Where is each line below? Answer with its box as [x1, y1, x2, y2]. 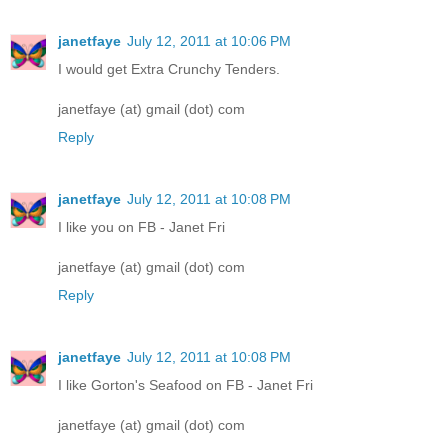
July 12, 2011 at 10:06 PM [127, 33, 291, 50]
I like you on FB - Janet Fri [58, 219, 225, 236]
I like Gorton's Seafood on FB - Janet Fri [58, 377, 313, 394]
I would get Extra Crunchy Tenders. [58, 61, 280, 78]
